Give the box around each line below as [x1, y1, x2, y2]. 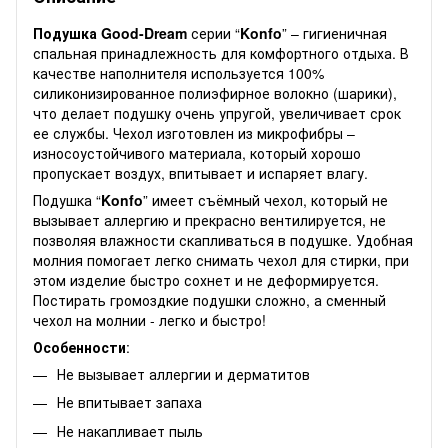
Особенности [33, 336, 126, 357]
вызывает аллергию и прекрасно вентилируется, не [33, 209, 386, 230]
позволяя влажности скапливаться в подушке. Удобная [33, 229, 413, 250]
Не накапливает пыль [57, 420, 203, 441]
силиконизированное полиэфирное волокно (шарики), [33, 82, 397, 103]
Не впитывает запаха [57, 392, 202, 413]
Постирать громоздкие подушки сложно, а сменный [33, 289, 386, 310]
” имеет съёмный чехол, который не [143, 189, 388, 210]
